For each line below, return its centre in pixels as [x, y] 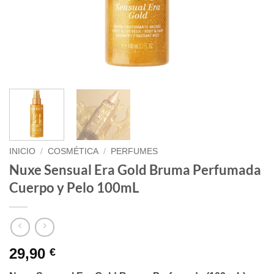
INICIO [22, 151]
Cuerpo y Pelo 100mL [74, 187]
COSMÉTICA [73, 151]
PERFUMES [135, 151]
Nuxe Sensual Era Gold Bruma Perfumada [135, 169]
